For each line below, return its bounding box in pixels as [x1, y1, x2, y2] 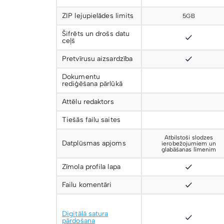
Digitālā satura [62, 209, 108, 218]
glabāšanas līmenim [161, 146, 216, 153]
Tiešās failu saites [62, 115, 120, 124]
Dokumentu [62, 72, 100, 81]
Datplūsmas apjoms [62, 139, 126, 147]
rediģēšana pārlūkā [62, 79, 122, 88]
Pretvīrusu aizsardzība [62, 54, 133, 63]
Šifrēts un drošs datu [62, 29, 130, 38]
